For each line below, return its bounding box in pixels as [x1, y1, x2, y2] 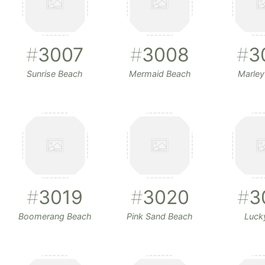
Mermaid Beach [128, 69, 191, 79]
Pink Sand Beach [127, 211, 193, 222]
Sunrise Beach [27, 69, 83, 79]
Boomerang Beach [18, 211, 92, 222]
